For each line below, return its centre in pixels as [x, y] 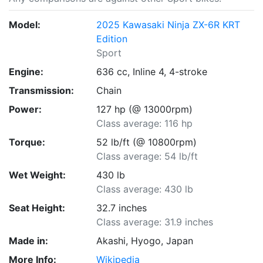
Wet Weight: [37, 175]
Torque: [27, 142]
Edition [112, 39]
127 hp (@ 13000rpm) [145, 109]
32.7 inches [122, 208]
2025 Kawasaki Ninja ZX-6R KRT [168, 25]
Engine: [26, 72]
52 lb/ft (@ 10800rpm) [147, 142]
